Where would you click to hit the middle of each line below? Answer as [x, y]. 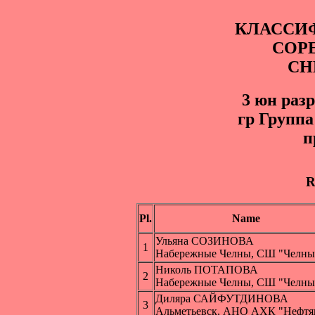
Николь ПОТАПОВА [207, 270]
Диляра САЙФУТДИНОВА [222, 299]
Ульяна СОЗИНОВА [205, 241]
